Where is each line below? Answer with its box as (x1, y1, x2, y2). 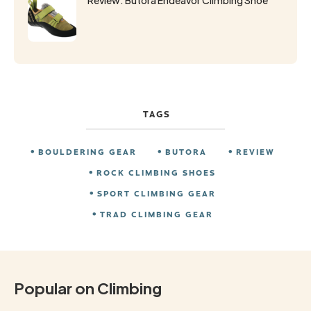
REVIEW (235, 145, 275, 157)
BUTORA (165, 145, 208, 157)
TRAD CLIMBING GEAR (99, 208, 213, 219)
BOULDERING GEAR (38, 145, 137, 157)
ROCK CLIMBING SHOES (96, 166, 217, 178)
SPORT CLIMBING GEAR (96, 187, 216, 199)
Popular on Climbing (14, 278, 162, 298)
